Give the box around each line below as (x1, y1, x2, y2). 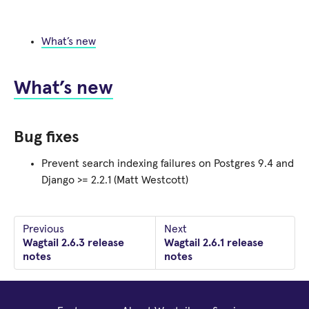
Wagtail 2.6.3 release (23, 237, 124, 248)
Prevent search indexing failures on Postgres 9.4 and (41, 158, 294, 169)
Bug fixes (14, 129, 79, 146)
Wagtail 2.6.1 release (163, 237, 263, 248)
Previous (23, 223, 64, 235)
